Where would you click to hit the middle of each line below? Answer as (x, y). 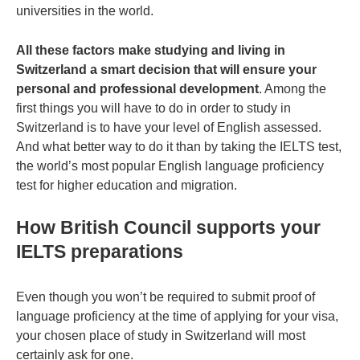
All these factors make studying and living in (151, 51)
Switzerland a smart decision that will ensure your (166, 70)
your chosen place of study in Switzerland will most (161, 336)
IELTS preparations (100, 252)
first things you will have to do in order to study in (153, 108)
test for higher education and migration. (128, 186)
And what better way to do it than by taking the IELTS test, (179, 147)
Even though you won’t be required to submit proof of (166, 297)
